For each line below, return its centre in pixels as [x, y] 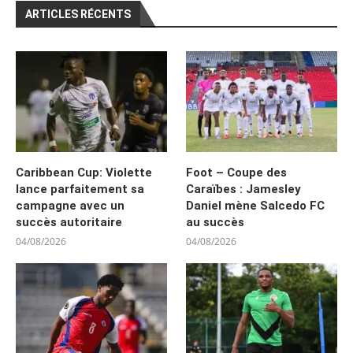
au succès [216, 222]
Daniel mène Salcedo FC [256, 205]
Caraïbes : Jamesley [244, 189]
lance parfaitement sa [80, 189]
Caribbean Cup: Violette [84, 172]
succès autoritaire [69, 222]
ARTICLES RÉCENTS [78, 14]
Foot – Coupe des [237, 172]
